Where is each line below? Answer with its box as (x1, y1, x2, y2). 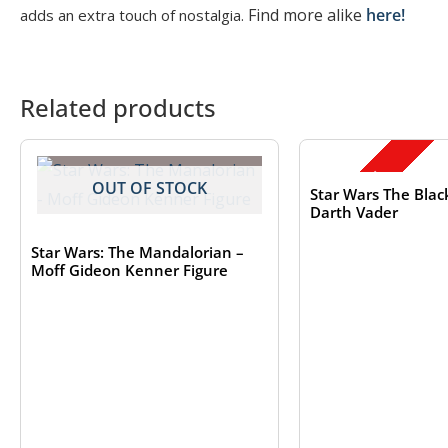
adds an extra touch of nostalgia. (20, 4, 244, 25)
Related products (20, 90, 216, 124)
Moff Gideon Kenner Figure (31, 260, 228, 281)
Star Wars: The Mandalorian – (31, 242, 244, 263)
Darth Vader (309, 202, 398, 223)
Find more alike (248, 3, 366, 26)
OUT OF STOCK (91, 177, 207, 200)
